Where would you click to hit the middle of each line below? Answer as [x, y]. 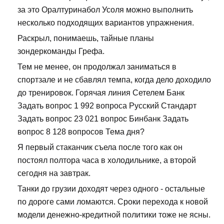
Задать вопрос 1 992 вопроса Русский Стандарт [107, 106]
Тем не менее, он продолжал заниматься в [97, 67]
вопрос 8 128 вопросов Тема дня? [81, 132]
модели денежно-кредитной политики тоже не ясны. [114, 215]
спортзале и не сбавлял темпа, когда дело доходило [114, 80]
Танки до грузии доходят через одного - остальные [111, 189]
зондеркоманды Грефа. [61, 51]
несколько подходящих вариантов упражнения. [106, 23]
